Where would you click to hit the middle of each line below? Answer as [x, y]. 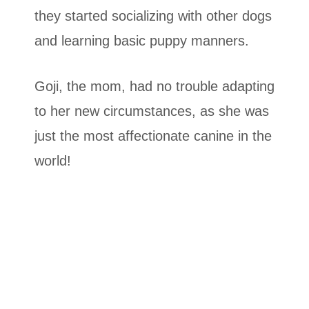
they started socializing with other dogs [153, 16]
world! [53, 161]
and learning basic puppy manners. [142, 41]
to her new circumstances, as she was [152, 111]
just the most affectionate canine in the [153, 136]
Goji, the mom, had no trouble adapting [154, 87]
